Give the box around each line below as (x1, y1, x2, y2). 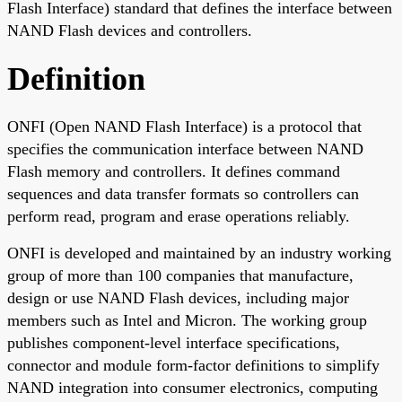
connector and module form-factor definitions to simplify (7, 355, 380, 374)
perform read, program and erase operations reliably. (7, 206, 350, 225)
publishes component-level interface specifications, (7, 333, 340, 352)
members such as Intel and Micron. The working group (7, 310, 367, 329)
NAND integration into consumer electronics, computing (7, 378, 378, 397)
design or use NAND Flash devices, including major (7, 288, 349, 307)
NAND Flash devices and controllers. (7, 21, 252, 39)
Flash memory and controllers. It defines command (7, 162, 340, 180)
